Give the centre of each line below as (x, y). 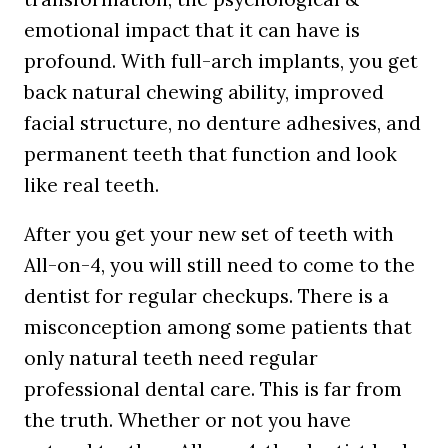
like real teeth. (91, 185)
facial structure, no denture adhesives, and (222, 123)
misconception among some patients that (218, 327)
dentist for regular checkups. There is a (206, 296)
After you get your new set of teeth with (209, 234)
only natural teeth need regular (171, 358)
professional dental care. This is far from (213, 389)
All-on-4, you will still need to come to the (219, 265)
